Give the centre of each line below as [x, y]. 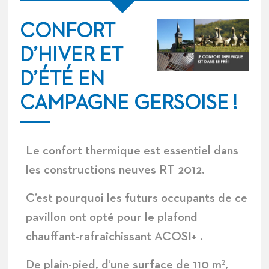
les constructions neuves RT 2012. [116, 170]
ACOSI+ [174, 237]
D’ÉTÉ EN [62, 79]
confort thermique [92, 151]
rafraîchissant [116, 237]
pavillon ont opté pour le [92, 218]
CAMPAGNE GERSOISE [125, 103]
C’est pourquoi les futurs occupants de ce [137, 198]
